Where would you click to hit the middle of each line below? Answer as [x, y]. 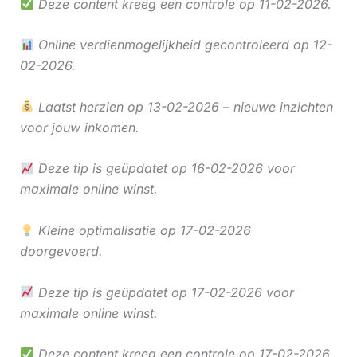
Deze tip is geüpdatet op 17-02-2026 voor [164, 292]
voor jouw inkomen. [79, 127]
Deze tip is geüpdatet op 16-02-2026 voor [164, 169]
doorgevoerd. [61, 251]
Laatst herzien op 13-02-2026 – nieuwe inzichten [183, 106]
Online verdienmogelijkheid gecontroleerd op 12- [183, 45]
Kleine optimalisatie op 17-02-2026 [142, 231]
